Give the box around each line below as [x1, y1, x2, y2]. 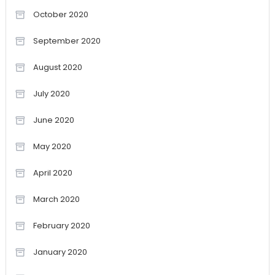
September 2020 [33, 35, 101, 47]
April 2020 [33, 167, 72, 179]
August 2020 [33, 61, 82, 74]
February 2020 [33, 220, 90, 232]
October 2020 [33, 9, 88, 21]
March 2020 [33, 193, 80, 206]
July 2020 [33, 88, 70, 100]
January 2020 [33, 246, 87, 258]
